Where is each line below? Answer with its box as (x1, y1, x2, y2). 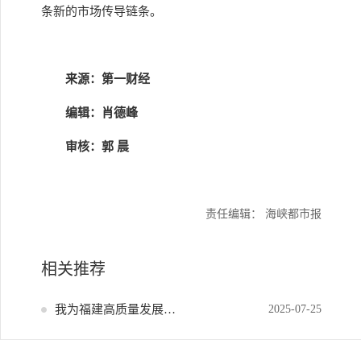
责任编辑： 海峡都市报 (205, 208, 322, 220)
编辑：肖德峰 (65, 106, 138, 119)
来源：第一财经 (65, 73, 150, 85)
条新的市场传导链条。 (41, 5, 162, 18)
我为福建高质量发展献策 (164, 303, 176, 316)
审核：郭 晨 (65, 140, 129, 153)
